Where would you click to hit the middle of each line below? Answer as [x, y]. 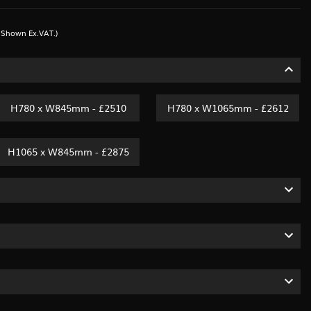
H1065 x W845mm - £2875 [68, 152]
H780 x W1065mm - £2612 [228, 108]
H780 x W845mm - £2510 [68, 108]
